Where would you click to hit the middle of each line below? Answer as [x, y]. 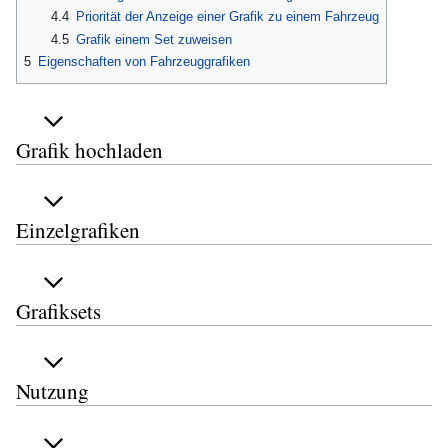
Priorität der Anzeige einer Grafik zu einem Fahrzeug [227, 17]
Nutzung [52, 391]
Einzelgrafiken [78, 230]
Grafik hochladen [89, 149]
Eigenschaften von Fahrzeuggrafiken [144, 62]
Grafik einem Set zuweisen [153, 39]
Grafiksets [58, 310]
